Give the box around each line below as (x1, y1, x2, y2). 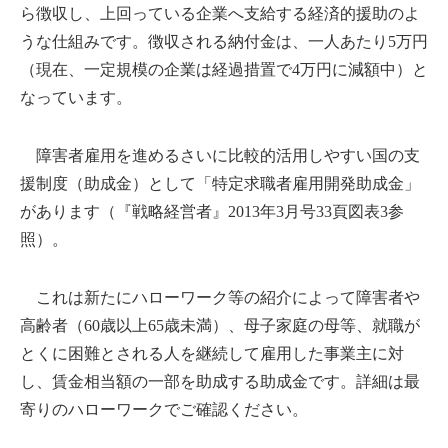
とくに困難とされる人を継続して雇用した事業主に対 (20, 344, 404, 362)
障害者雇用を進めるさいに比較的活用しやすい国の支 (20, 146, 420, 164)
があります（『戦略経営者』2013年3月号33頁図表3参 (20, 202, 404, 220)
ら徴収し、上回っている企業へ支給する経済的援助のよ (20, 4, 420, 22)
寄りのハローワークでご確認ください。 (20, 400, 308, 418)
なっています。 (20, 88, 132, 106)
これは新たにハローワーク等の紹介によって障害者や (20, 288, 420, 306)
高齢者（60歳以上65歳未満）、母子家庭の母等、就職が (20, 316, 420, 334)
